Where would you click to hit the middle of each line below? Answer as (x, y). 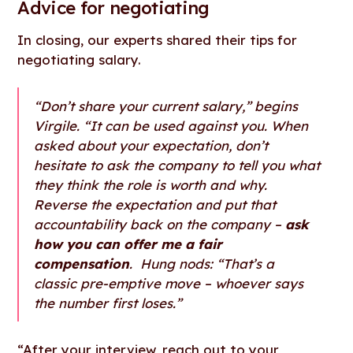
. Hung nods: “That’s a (202, 263)
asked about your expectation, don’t (151, 145)
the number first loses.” (108, 303)
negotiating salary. (80, 60)
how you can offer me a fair (128, 243)
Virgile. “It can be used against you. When (171, 125)
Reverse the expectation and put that (155, 204)
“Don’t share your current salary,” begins (166, 106)
